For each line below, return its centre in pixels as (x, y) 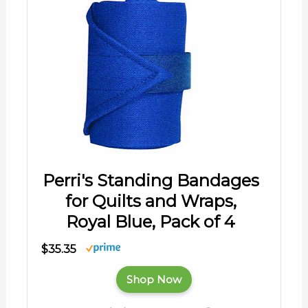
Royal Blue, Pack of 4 (151, 221)
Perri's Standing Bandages (151, 180)
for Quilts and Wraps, (151, 201)
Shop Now (154, 279)
